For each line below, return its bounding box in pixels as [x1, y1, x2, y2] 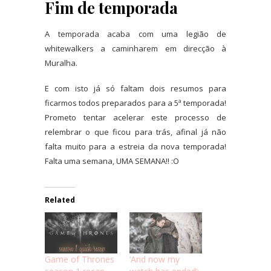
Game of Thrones [45, 253, 114, 266]
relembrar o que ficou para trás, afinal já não [45, 126, 226, 137]
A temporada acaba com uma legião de [45, 28, 226, 39]
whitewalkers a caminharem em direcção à [45, 42, 226, 54]
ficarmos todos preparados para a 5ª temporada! [45, 97, 226, 108]
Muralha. [45, 57, 77, 68]
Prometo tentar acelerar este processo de [45, 111, 226, 123]
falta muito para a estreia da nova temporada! [45, 140, 226, 152]
